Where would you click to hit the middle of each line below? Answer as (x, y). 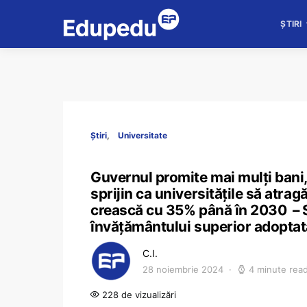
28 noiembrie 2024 (183, 269)
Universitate (143, 135)
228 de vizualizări (138, 295)
